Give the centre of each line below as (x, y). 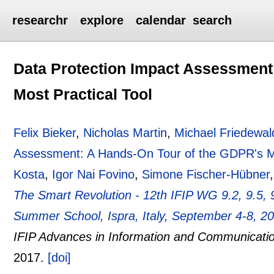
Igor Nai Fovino (94, 174)
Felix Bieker (45, 132)
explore (102, 20)
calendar (161, 20)
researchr (40, 20)
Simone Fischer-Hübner (206, 174)
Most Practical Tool (83, 94)
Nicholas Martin (125, 132)
